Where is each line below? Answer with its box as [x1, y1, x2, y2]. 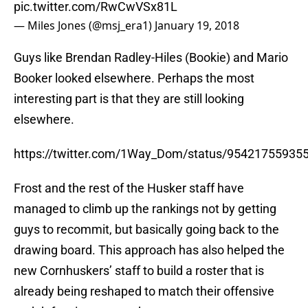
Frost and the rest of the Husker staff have [14, 181, 244, 196]
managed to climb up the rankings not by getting [14, 201, 276, 217]
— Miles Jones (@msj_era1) [14, 18, 155, 34]
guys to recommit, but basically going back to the [14, 222, 279, 237]
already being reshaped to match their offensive [14, 284, 274, 299]
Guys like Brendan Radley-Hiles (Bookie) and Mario [14, 50, 288, 65]
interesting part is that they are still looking [14, 91, 244, 107]
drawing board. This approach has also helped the [14, 243, 285, 258]
